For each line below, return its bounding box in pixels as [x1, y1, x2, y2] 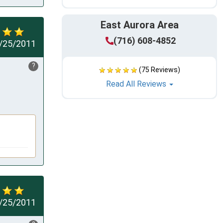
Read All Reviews [106, 79, 168, 89]
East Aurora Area [100, 19, 179, 31]
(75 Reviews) [138, 66, 180, 74]
